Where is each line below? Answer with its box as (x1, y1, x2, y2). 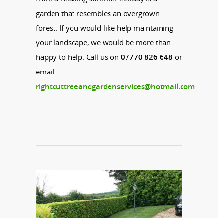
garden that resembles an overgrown (36, 8, 160, 18)
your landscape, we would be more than (36, 37, 171, 47)
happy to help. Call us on (36, 52, 121, 62)
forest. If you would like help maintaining (36, 22, 173, 33)
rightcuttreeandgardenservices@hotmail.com (36, 81, 195, 91)
